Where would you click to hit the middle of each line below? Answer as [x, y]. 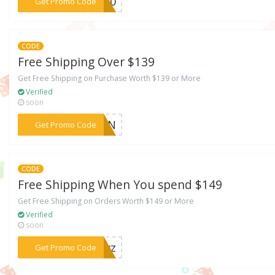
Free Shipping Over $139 [87, 62]
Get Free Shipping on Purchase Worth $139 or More [110, 78]
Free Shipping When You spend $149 [120, 185]
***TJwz [95, 248]
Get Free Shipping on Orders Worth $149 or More [106, 201]
